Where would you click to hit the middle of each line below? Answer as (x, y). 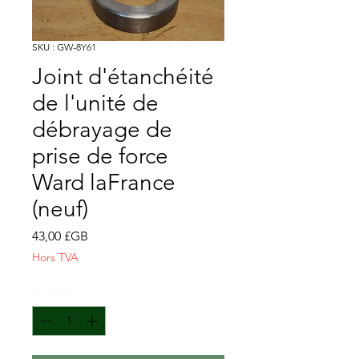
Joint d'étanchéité (123, 77)
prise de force (100, 156)
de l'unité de (95, 103)
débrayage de (102, 130)
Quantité (54, 292)
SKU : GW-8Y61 (64, 47)
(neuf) (60, 209)
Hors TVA (55, 258)
